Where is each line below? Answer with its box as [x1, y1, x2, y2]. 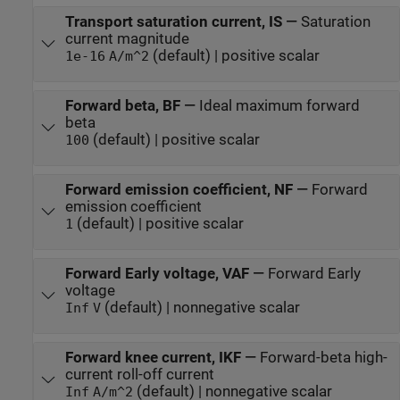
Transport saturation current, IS [64, 12, 282, 30]
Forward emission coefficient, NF [64, 180, 293, 198]
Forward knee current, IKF [64, 349, 241, 367]
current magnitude [64, 29, 189, 47]
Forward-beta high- [259, 349, 387, 367]
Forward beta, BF [64, 96, 180, 114]
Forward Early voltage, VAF [64, 265, 249, 282]
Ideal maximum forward [198, 96, 360, 114]
